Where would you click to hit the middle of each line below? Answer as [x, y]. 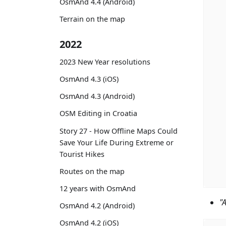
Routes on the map [92, 171]
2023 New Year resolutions [105, 62]
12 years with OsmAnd [98, 189]
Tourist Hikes [82, 154]
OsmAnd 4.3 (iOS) [89, 79]
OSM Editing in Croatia [98, 114]
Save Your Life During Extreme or [117, 142]
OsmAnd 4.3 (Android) [97, 96]
